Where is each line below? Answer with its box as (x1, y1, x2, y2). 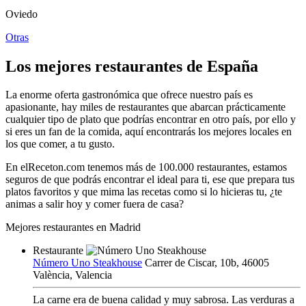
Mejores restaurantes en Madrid (5, 221, 141, 234)
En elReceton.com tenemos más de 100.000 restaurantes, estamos (5, 161, 287, 173)
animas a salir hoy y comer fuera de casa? (5, 198, 184, 210)
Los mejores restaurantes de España (5, 57, 258, 75)
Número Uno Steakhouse (33, 257, 142, 269)
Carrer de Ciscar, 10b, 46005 (145, 257, 269, 269)
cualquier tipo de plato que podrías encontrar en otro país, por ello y (5, 113, 296, 126)
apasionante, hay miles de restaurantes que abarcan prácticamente (5, 101, 286, 113)
